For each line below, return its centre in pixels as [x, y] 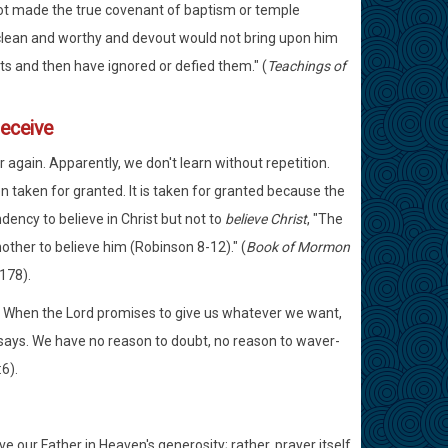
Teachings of [306, 66]
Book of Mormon [297, 247]
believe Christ [265, 219]
